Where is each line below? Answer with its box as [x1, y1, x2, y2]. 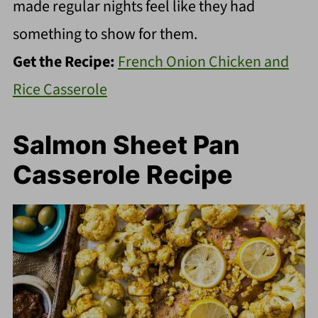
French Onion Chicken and [117, 50, 289, 73]
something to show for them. [12, 22, 197, 45]
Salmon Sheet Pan [12, 128, 240, 160]
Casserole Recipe [12, 158, 233, 190]
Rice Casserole [12, 77, 107, 101]
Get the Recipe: [12, 50, 118, 73]
